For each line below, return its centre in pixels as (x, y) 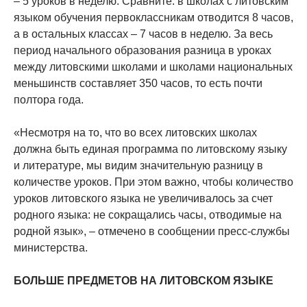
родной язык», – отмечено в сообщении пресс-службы (152, 232)
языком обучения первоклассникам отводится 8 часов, (153, 18)
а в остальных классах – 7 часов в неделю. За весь (143, 34)
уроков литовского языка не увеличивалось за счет (143, 199)
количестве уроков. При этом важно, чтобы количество (153, 182)
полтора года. (49, 100)
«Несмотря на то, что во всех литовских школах (135, 133)
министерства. (51, 248)
